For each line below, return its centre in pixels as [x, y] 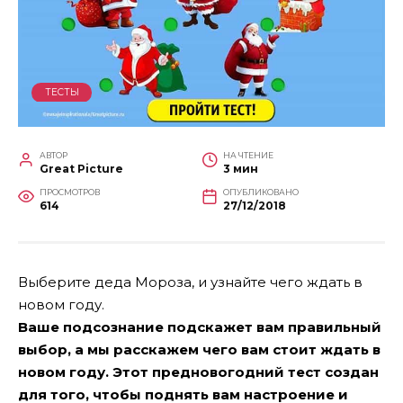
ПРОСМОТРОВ [70, 192]
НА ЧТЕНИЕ [248, 155]
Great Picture [81, 168]
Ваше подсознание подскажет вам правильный [200, 327]
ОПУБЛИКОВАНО [261, 192]
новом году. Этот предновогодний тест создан [198, 372]
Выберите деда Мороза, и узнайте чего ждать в [190, 282]
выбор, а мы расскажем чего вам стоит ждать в [199, 349]
